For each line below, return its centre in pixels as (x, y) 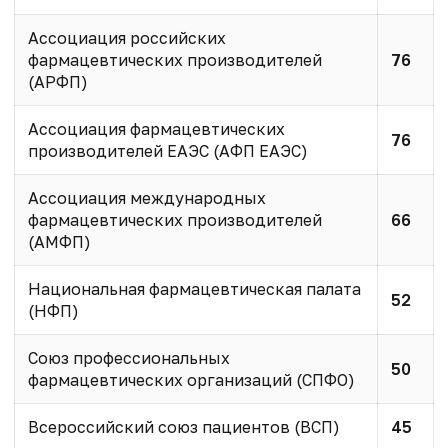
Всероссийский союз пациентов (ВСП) (183, 426)
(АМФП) (59, 241)
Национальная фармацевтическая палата (194, 288)
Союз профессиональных (128, 357)
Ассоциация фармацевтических (156, 128)
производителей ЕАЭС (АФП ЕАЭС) (167, 150)
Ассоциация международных (146, 197)
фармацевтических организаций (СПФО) (191, 379)
